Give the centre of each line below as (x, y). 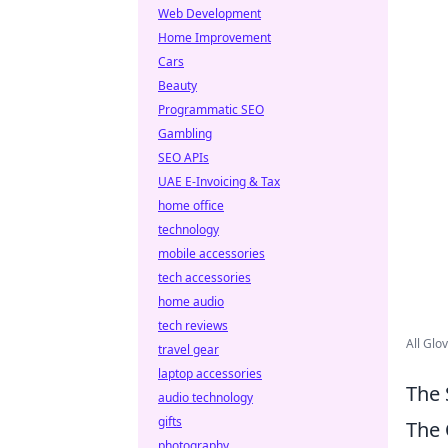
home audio (191, 301)
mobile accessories (211, 253)
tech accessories (204, 277)
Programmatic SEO (211, 109)
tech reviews (193, 325)
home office (191, 205)
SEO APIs (183, 157)
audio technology (205, 397)
